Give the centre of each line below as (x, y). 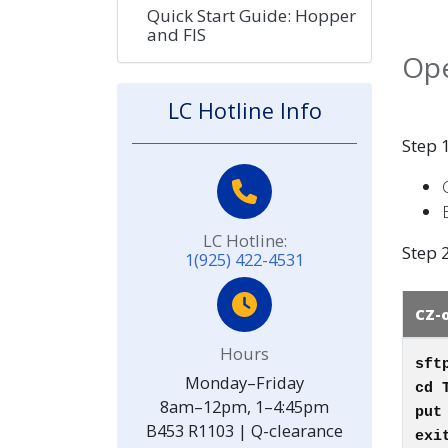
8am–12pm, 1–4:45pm (244, 406)
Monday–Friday (244, 382)
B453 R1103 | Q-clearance (244, 430)
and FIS (176, 34)
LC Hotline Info (244, 110)
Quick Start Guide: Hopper (251, 15)
